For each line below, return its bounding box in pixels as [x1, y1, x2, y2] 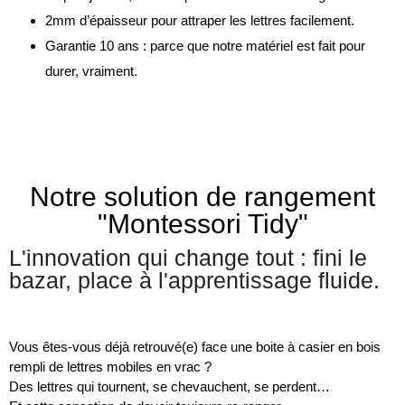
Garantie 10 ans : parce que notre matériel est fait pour [45, 37, 365, 53]
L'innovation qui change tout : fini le [9, 244, 367, 270]
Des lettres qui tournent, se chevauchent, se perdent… [9, 378, 330, 394]
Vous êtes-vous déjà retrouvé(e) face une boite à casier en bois [9, 338, 381, 354]
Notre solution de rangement [30, 181, 375, 212]
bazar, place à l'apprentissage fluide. [9, 267, 380, 293]
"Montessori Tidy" [97, 208, 308, 239]
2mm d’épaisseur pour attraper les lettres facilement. [45, 12, 354, 28]
